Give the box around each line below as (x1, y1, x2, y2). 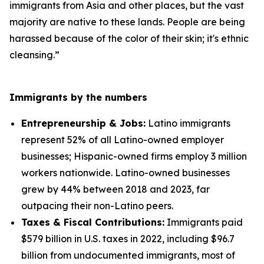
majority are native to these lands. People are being (9, 16, 245, 28)
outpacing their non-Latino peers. (21, 200, 173, 212)
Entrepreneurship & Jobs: (21, 117, 146, 129)
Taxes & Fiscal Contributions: (21, 216, 164, 228)
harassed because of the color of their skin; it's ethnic (9, 32, 249, 44)
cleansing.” (9, 49, 60, 61)
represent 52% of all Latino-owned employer (21, 134, 224, 146)
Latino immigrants (146, 117, 230, 129)
